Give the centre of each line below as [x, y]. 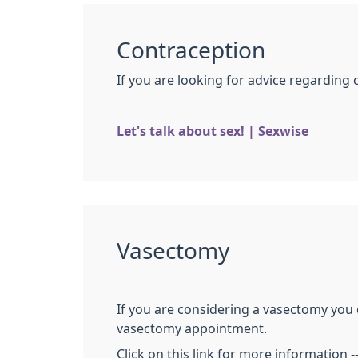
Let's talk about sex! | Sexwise [213, 131]
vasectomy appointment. [192, 328]
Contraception [191, 50]
